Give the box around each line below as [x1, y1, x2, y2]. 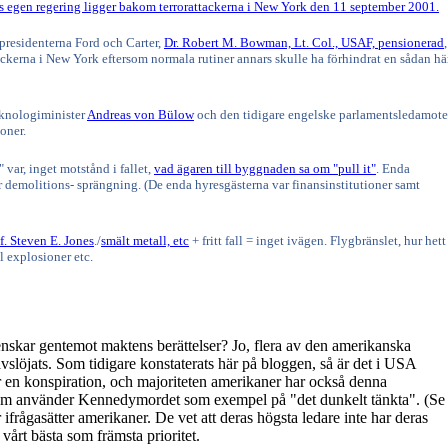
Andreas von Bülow [87, 107, 194, 123]
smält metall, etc [101, 233, 189, 249]
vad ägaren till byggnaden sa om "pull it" [154, 161, 376, 177]
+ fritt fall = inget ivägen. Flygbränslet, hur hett [189, 233, 446, 249]
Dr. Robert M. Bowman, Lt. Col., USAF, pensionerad [164, 35, 444, 51]
